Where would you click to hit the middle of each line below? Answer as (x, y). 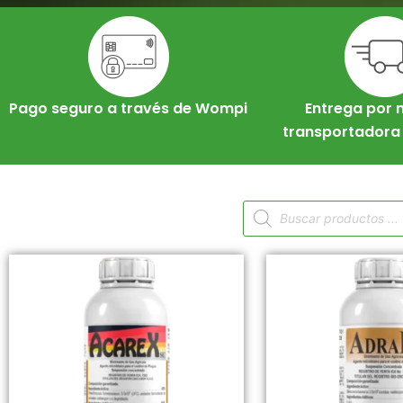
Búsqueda (275, 206)
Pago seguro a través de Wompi (128, 108)
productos (277, 235)
